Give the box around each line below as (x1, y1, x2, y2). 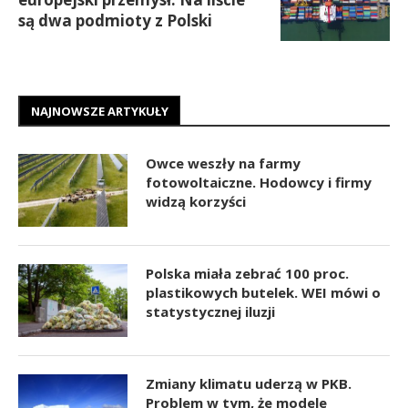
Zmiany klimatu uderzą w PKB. (146, 374, 352, 393)
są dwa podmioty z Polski (18, 10, 212, 31)
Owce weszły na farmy (146, 154, 301, 172)
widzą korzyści (146, 192, 246, 210)
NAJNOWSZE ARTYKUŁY (31, 103, 168, 119)
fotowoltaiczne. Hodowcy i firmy (146, 173, 372, 191)
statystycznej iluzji (146, 302, 275, 321)
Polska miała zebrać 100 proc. (146, 264, 349, 282)
